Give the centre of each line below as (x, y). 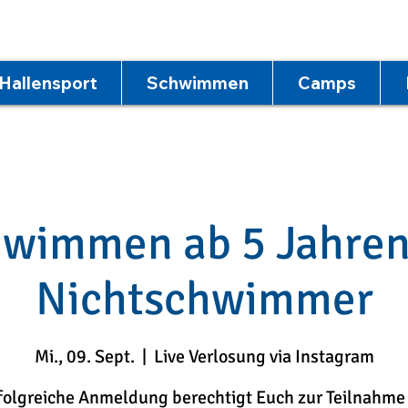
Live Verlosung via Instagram (264, 357)
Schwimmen (197, 83)
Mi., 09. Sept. (84, 357)
